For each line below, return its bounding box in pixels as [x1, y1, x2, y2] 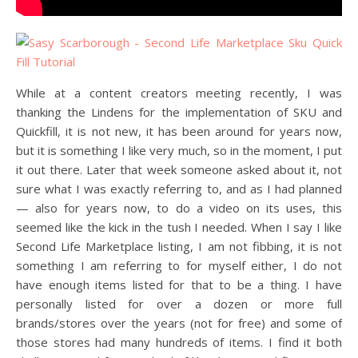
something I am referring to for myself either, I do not [16, 257, 342, 273]
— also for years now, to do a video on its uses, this [16, 200, 342, 216]
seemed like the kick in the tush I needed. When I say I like [16, 219, 342, 235]
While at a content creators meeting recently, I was [16, 85, 342, 101]
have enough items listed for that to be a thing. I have [16, 276, 342, 292]
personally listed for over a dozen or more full [16, 296, 342, 312]
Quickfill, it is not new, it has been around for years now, [16, 123, 342, 139]
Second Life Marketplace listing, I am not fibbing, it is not [16, 238, 342, 254]
